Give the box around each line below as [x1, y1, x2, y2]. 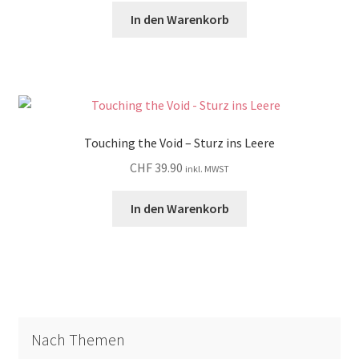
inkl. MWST [185, 163, 229, 175]
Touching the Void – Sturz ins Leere [84, 135, 275, 151]
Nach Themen [30, 329, 125, 350]
